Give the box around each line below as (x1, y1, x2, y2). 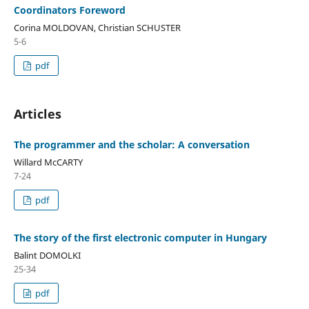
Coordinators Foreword (13, 3, 126, 17)
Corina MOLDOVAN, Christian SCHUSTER (13, 21, 181, 34)
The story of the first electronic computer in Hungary (13, 230, 267, 244)
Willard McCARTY (13, 156, 83, 168)
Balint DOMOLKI (13, 248, 81, 261)
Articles (13, 106, 61, 122)
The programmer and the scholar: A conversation (13, 138, 250, 152)
